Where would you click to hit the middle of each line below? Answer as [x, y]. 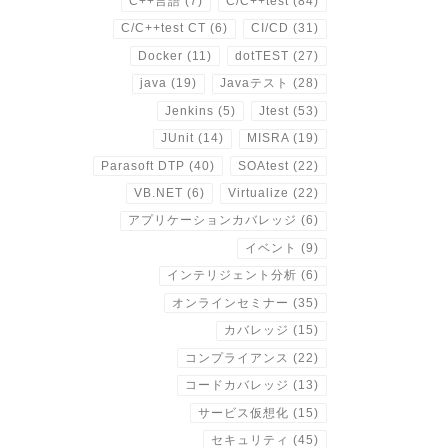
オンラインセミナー [231, 302]
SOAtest [264, 165]
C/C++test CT [164, 28]
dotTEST [262, 55]
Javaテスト [255, 83]
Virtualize [259, 193]
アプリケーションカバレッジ [213, 220]
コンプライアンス [237, 357]
